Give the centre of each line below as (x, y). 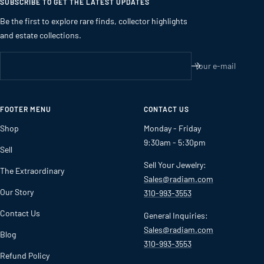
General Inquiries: (176, 216)
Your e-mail (215, 66)
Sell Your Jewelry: (175, 165)
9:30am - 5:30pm (175, 143)
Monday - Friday (172, 128)
